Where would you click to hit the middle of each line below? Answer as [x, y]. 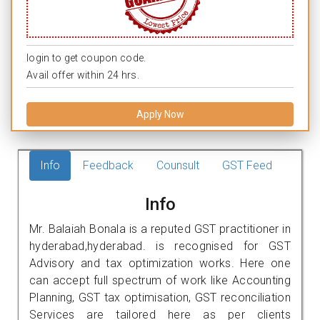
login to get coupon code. [86, 57]
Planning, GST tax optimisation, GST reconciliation [160, 297]
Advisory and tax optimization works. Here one [160, 263]
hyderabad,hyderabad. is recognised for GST [160, 246]
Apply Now [160, 114]
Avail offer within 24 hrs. [83, 75]
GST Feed [247, 165]
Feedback [108, 165]
